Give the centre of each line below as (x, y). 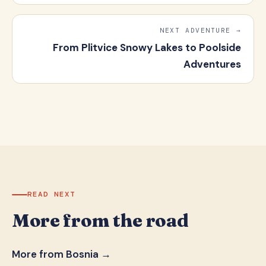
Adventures (213, 64)
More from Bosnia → (61, 254)
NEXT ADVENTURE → (201, 31)
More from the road (100, 221)
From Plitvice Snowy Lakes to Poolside (147, 47)
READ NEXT (51, 194)
